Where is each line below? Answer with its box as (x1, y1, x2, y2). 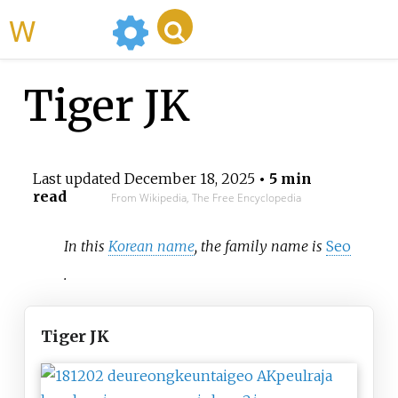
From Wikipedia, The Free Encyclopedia (110, 190, 301, 206)
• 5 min (254, 170, 312, 188)
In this (64, 236, 109, 255)
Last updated (32, 170, 124, 188)
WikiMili (36, 9, 105, 50)
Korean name (108, 236, 195, 255)
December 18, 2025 (123, 170, 255, 188)
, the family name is (195, 236, 327, 255)
